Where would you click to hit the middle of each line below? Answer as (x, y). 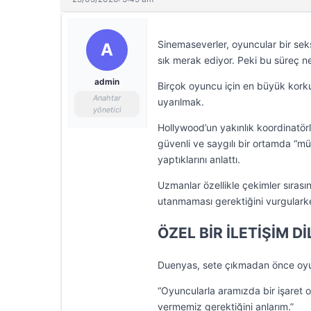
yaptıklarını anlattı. (199, 159)
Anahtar (107, 98)
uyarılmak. (181, 102)
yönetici (107, 110)
